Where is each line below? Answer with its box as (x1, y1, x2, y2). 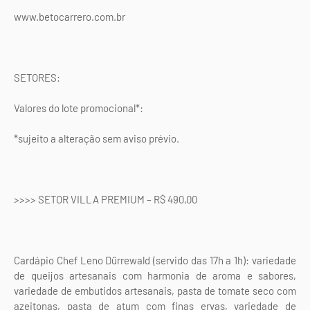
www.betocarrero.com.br (14, 10, 125, 24)
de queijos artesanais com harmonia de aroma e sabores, (14, 269, 296, 282)
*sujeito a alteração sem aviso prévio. (14, 132, 179, 145)
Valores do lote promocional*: (14, 102, 143, 115)
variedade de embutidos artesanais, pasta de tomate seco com (14, 284, 296, 298)
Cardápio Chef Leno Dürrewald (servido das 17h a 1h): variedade (14, 254, 296, 267)
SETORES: (14, 71, 60, 84)
